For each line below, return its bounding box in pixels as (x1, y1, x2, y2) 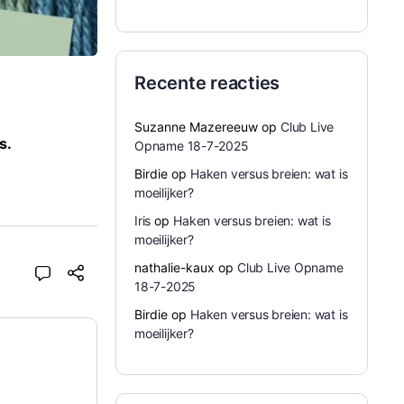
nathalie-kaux (134, 260, 215, 275)
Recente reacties (134, 72, 280, 94)
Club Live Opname (237, 260, 344, 275)
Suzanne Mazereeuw (134, 119, 258, 134)
